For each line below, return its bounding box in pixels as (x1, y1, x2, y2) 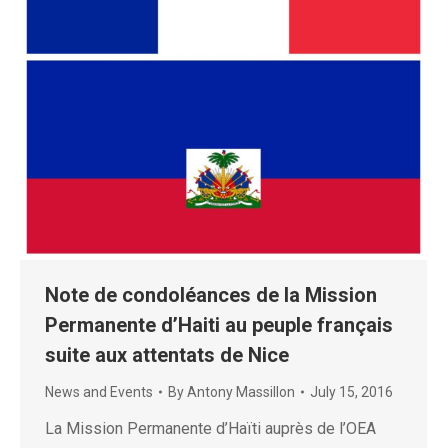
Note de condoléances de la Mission (45, 282, 377, 307)
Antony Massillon (187, 383, 295, 400)
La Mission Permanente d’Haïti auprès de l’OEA (45, 418, 376, 438)
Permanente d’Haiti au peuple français (45, 312, 393, 337)
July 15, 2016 (310, 383, 393, 400)
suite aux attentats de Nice (45, 342, 289, 367)
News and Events (45, 383, 153, 400)
